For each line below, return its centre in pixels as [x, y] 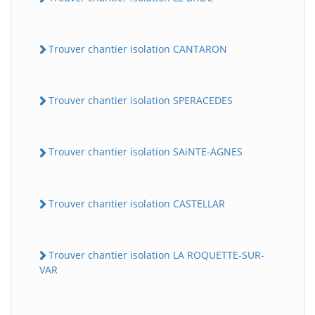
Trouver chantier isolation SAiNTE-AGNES [146, 152]
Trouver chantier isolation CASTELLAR [137, 203]
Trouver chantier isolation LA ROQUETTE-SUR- [156, 255]
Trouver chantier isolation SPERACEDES [141, 101]
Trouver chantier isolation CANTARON [138, 49]
